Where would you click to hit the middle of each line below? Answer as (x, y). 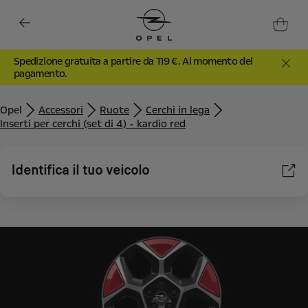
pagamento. (41, 73)
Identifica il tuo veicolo (80, 170)
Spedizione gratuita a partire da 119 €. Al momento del (133, 61)
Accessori (61, 110)
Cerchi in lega (178, 110)
